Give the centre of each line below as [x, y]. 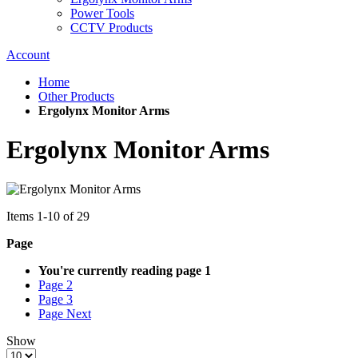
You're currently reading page [120, 270]
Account [28, 55]
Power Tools [102, 13]
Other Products [76, 96]
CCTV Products [111, 28]
